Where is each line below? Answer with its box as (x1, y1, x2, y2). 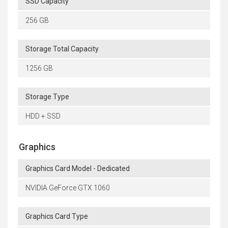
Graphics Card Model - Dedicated (25, 164, 130, 173)
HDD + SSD (25, 112, 61, 121)
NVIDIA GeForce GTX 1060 (25, 184, 110, 192)
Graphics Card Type (25, 212, 88, 221)
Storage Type (25, 93, 69, 101)
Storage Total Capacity (25, 45, 99, 53)
